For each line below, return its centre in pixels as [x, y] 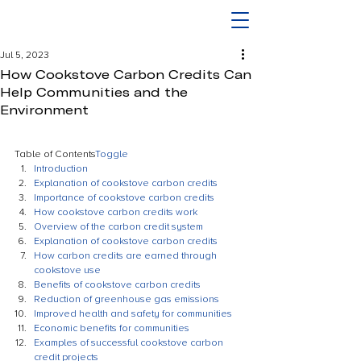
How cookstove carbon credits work [116, 212]
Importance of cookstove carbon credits [124, 198]
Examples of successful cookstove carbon [130, 343]
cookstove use [67, 270]
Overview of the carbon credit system [118, 227]
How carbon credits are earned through [127, 256]
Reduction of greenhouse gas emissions [127, 299]
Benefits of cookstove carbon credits [117, 285]
